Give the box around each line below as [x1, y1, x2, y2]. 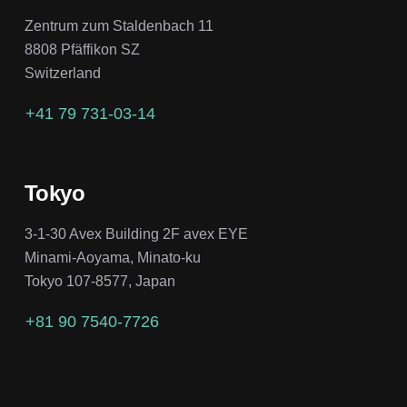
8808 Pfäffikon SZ [24, 42, 140, 57]
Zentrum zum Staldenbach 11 [24, 18, 213, 34]
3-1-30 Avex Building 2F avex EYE [24, 226, 248, 242]
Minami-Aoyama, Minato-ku [24, 250, 201, 265]
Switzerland [24, 65, 101, 81]
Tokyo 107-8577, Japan [24, 273, 175, 289]
